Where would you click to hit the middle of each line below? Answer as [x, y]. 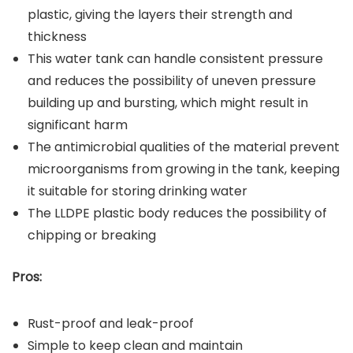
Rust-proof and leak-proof [111, 324]
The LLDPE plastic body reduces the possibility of [177, 214]
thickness [57, 37]
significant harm [78, 125]
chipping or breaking [92, 236]
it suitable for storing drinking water [137, 191]
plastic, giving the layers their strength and [160, 15]
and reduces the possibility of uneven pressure [172, 81]
